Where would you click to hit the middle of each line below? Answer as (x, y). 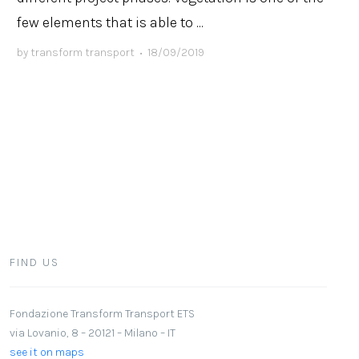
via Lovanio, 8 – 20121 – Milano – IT (92, 332)
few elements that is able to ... (111, 22)
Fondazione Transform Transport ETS (102, 313)
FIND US (34, 262)
